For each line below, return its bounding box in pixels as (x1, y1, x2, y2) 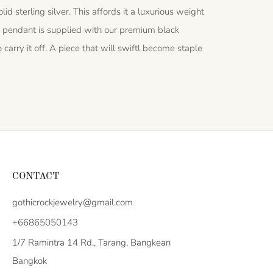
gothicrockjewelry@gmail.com (12, 196, 133, 208)
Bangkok (12, 255, 47, 267)
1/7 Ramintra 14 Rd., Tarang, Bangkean (12, 236, 171, 249)
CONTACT (12, 172, 59, 182)
